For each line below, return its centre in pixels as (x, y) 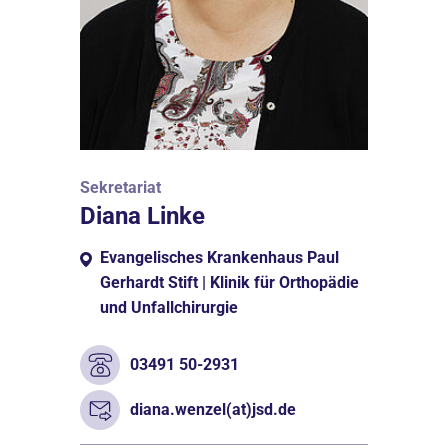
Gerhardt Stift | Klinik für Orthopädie (229, 282)
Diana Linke (142, 215)
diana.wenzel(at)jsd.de (213, 410)
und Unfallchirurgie (169, 307)
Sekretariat (120, 187)
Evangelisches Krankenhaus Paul (219, 257)
